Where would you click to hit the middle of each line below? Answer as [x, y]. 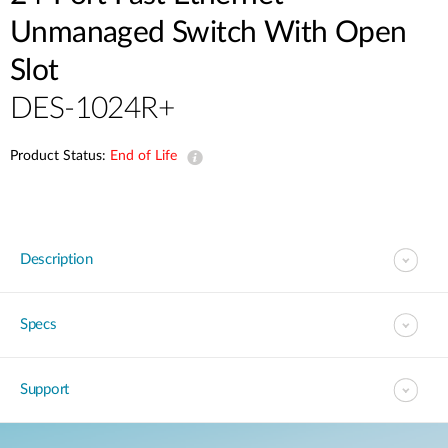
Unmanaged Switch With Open [208, 33]
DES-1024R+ [92, 109]
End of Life [143, 156]
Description [56, 259]
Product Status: [60, 156]
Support [44, 389]
